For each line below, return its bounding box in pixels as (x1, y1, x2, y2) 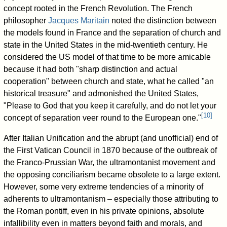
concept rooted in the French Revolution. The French (4, 4, 193, 13)
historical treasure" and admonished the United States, (4, 89, 199, 98)
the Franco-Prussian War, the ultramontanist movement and (4, 158, 216, 167)
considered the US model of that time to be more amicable (4, 53, 211, 62)
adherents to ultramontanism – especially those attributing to (4, 195, 219, 204)
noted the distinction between (109, 16, 217, 25)
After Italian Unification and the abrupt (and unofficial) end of (4, 134, 218, 143)
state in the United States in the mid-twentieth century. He (4, 41, 208, 50)
